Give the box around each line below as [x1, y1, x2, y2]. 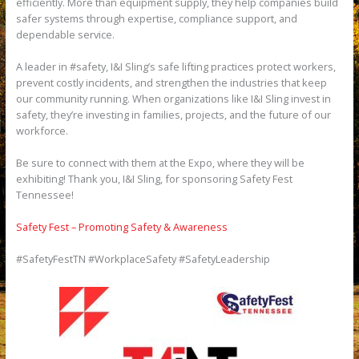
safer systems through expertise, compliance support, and [15, 10, 297, 26]
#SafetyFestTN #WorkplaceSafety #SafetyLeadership [15, 251, 270, 266]
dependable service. [15, 26, 115, 42]
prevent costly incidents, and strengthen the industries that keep [15, 75, 327, 90]
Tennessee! [15, 187, 74, 202]
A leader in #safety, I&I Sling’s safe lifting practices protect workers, [15, 58, 336, 74]
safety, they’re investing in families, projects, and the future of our [15, 107, 331, 122]
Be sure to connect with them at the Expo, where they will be [15, 155, 305, 170]
